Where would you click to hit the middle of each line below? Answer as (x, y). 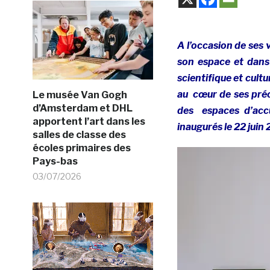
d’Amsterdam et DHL (82, 108)
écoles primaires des (81, 148)
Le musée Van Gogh (80, 95)
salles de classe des (79, 134)
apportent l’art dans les (89, 121)
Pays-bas (55, 161)
